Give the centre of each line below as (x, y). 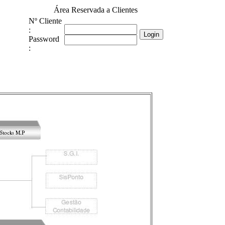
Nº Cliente (45, 21)
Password (44, 39)
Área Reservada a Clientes (96, 10)
